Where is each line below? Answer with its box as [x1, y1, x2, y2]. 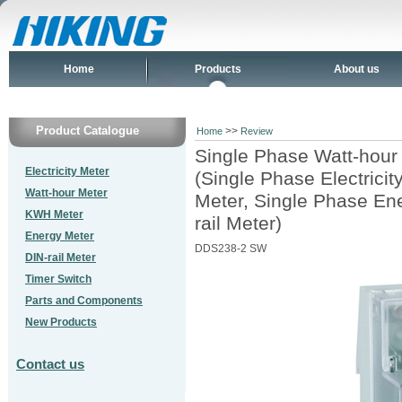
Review [240, 126, 273, 136]
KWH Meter [25, 208, 83, 221]
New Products [25, 316, 97, 328]
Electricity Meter [25, 165, 109, 178]
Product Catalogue [36, 124, 139, 137]
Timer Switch [25, 273, 92, 285]
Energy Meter [25, 230, 94, 242]
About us [334, 63, 380, 75]
